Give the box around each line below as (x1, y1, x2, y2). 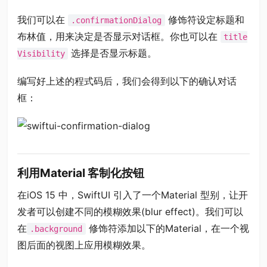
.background (30, 223, 83, 234)
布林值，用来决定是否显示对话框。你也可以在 (17, 30, 221, 42)
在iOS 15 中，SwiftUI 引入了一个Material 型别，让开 (17, 188, 248, 201)
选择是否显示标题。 (68, 46, 157, 59)
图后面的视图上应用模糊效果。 (17, 238, 151, 251)
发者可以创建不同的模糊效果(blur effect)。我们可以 (17, 205, 243, 218)
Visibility (17, 48, 65, 58)
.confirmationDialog (71, 15, 162, 25)
